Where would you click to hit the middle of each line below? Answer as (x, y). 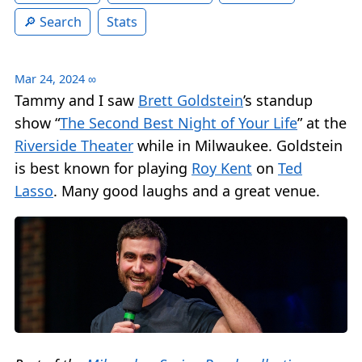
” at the (322, 123)
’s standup (278, 101)
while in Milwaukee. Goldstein (238, 146)
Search (61, 22)
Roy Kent (222, 168)
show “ (37, 123)
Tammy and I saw (76, 101)
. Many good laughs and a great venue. (187, 191)
